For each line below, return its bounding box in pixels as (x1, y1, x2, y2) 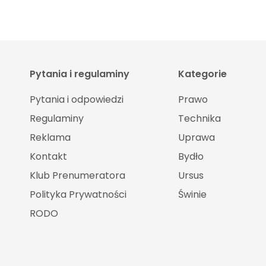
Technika (178, 111, 221, 125)
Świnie (178, 187, 207, 201)
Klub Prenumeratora (29, 168, 125, 182)
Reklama (29, 130, 71, 144)
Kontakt (29, 149, 67, 163)
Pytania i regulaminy (29, 66, 129, 81)
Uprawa (178, 130, 215, 144)
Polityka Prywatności (29, 187, 126, 201)
